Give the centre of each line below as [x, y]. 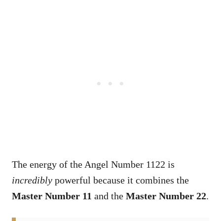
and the [109, 196]
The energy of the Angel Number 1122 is [93, 164]
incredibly [33, 180]
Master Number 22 [166, 196]
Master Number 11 [52, 196]
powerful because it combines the [122, 180]
